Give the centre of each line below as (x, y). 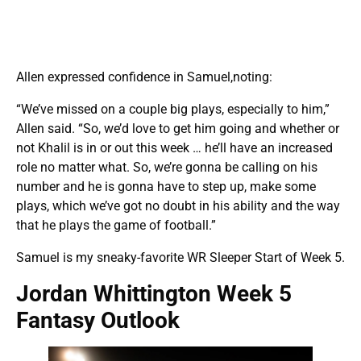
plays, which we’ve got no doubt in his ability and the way (178, 205)
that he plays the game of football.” (116, 225)
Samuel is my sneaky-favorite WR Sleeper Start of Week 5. (180, 257)
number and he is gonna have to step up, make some (166, 186)
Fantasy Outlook (98, 320)
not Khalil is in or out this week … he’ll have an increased (174, 147)
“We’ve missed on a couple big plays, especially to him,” (173, 109)
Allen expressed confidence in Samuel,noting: (144, 77)
